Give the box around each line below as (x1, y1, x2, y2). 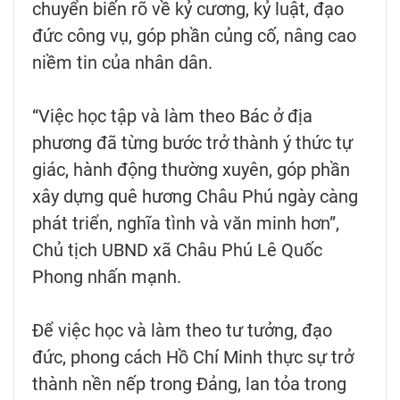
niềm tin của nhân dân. (32, 51, 212, 73)
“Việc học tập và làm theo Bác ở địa (32, 104, 312, 127)
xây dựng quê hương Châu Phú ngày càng (32, 185, 358, 207)
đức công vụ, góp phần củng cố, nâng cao (32, 24, 356, 46)
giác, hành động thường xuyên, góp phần (32, 158, 350, 180)
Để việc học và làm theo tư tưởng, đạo (32, 319, 332, 341)
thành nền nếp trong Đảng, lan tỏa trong (32, 372, 346, 395)
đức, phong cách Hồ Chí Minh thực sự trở (32, 346, 354, 368)
